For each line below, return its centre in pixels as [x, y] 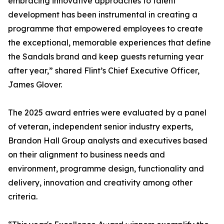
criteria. [23, 197]
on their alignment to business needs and [86, 155]
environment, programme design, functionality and [106, 169]
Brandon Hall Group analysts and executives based [108, 141]
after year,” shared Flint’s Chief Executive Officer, [104, 71]
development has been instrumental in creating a [103, 15]
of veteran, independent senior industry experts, [100, 127]
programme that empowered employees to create [105, 29]
